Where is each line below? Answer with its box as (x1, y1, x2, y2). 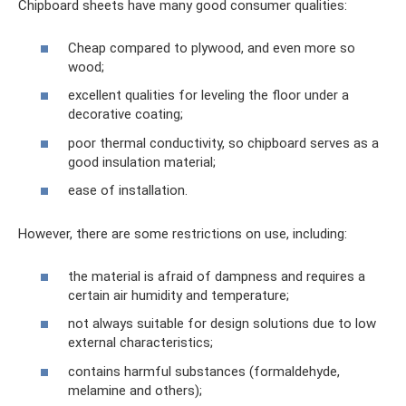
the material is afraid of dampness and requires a (68, 267, 365, 285)
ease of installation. (68, 182, 188, 198)
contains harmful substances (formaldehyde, (68, 362, 340, 380)
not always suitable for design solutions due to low (68, 315, 376, 332)
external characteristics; (68, 334, 213, 351)
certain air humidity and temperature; (68, 286, 289, 304)
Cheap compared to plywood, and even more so (68, 39, 355, 56)
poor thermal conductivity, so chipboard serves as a (68, 134, 379, 151)
